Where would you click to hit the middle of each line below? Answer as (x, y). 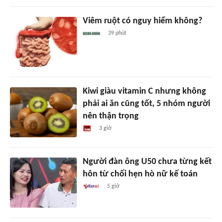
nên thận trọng (111, 116)
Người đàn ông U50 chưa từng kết (147, 162)
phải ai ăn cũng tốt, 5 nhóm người (146, 104)
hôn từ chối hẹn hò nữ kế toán (140, 174)
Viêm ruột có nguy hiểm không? (142, 21)
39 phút (117, 33)
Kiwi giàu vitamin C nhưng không (144, 92)
